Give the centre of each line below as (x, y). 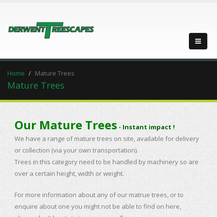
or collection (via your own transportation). (76, 150)
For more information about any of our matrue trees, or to (99, 195)
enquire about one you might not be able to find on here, (98, 206)
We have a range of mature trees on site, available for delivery (107, 139)
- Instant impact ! (147, 127)
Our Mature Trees (66, 125)
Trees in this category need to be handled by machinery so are (107, 162)
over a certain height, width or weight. (69, 173)
